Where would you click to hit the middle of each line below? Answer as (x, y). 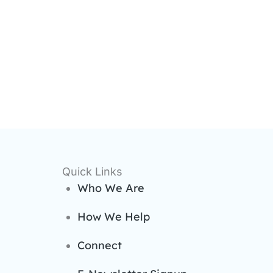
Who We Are (111, 188)
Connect (100, 245)
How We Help (114, 216)
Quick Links (92, 171)
